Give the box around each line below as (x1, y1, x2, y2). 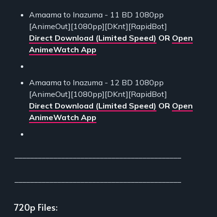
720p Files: (14, 200, 58, 213)
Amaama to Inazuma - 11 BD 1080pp (29, 9, 164, 19)
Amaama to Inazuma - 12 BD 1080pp (29, 77, 164, 87)
